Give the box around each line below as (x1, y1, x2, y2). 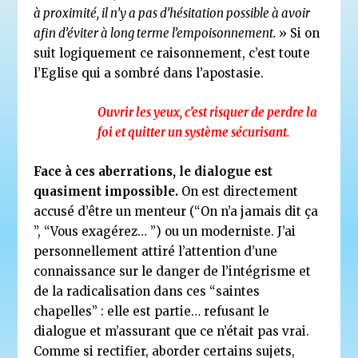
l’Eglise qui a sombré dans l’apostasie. (34, 65, 265, 81)
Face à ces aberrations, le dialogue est (34, 163, 273, 179)
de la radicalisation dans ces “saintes (34, 283, 261, 299)
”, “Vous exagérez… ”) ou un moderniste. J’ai (34, 223, 296, 239)
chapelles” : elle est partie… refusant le (34, 303, 270, 319)
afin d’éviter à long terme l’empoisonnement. (34, 25, 276, 41)
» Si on (276, 25, 320, 41)
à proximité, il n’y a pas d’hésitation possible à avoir (34, 5, 311, 21)
